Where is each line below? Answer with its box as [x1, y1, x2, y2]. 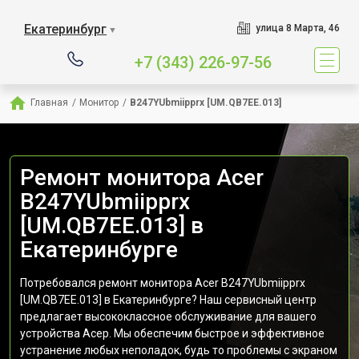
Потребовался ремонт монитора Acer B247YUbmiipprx [20, 276, 305, 289]
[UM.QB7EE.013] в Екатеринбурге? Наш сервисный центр [20, 293, 317, 306]
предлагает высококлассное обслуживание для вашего [20, 310, 317, 323]
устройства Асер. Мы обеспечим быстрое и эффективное [20, 327, 325, 340]
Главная [30, 97, 68, 108]
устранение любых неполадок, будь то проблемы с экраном [20, 344, 337, 357]
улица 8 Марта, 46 [255, 22, 340, 34]
